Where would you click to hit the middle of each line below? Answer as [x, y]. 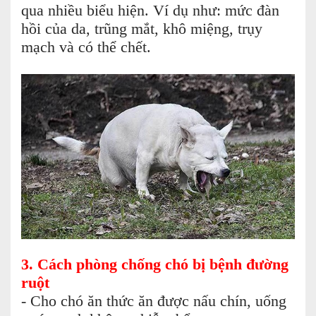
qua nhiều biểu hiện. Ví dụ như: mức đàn [150, 11]
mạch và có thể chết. [86, 47]
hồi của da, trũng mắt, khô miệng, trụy [142, 29]
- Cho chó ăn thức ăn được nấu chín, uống [154, 302]
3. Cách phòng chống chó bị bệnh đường [155, 265]
